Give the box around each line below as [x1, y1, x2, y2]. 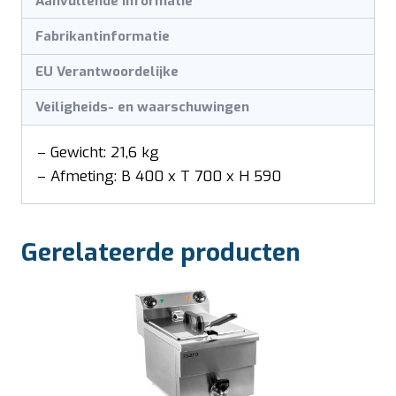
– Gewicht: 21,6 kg [37, 142, 159, 164]
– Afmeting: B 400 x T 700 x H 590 [37, 166, 281, 187]
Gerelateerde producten [21, 236, 301, 270]
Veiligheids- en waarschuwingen [35, 98, 250, 117]
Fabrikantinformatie [35, 27, 171, 45]
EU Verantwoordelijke [35, 63, 179, 81]
